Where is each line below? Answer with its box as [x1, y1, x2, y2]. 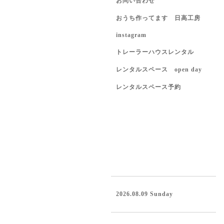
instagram [116, 31, 146, 38]
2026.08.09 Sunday [116, 190, 173, 197]
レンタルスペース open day [116, 66, 202, 73]
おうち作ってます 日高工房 [116, 14, 200, 21]
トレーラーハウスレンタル [116, 48, 194, 55]
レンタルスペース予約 [116, 83, 181, 90]
